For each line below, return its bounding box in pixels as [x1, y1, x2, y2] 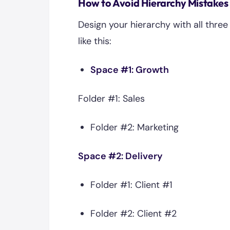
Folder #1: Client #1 [90, 179, 172, 191]
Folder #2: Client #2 [90, 207, 177, 220]
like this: [78, 35, 111, 47]
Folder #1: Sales [78, 92, 145, 105]
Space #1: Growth [90, 64, 169, 76]
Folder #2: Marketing [90, 121, 179, 133]
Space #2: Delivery [78, 150, 163, 162]
